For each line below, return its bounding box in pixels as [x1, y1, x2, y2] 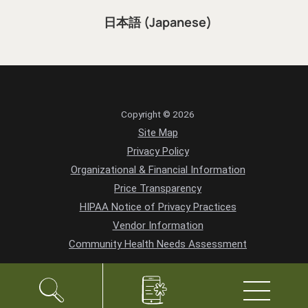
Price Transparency [114, 182, 201, 195]
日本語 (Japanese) [104, 13, 212, 30]
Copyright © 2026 [121, 109, 195, 120]
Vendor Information [112, 219, 203, 232]
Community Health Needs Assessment [69, 238, 247, 251]
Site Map [137, 126, 178, 140]
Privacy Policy [126, 145, 189, 158]
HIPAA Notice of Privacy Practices [79, 201, 236, 214]
